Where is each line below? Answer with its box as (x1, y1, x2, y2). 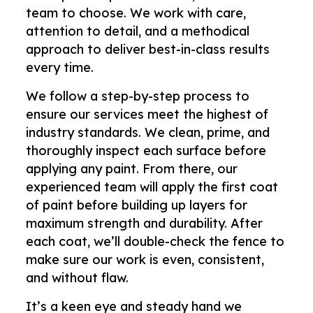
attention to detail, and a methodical (26, 22, 250, 39)
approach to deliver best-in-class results (26, 41, 270, 57)
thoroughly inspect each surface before (26, 142, 267, 159)
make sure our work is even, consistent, (26, 251, 265, 268)
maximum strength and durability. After (26, 214, 263, 231)
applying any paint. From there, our (26, 160, 238, 177)
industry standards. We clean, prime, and (26, 124, 270, 140)
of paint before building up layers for (26, 196, 248, 213)
